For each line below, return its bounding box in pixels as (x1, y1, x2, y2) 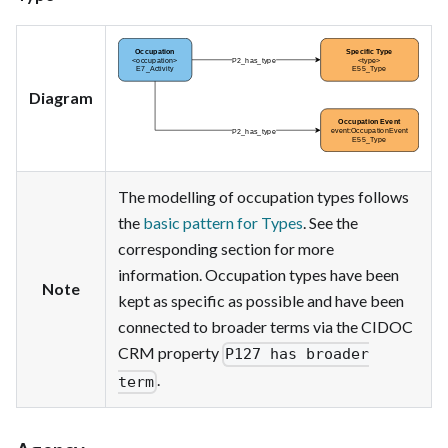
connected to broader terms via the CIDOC (118, 316, 413, 336)
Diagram (29, 87, 93, 107)
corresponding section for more (118, 238, 334, 258)
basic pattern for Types (143, 212, 303, 232)
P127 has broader (225, 345, 370, 364)
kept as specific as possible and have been (118, 290, 404, 310)
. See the (303, 212, 358, 232)
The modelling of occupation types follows (118, 186, 409, 206)
